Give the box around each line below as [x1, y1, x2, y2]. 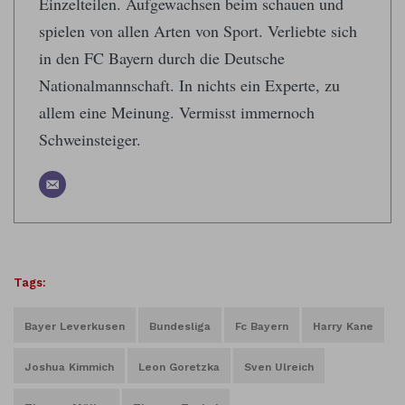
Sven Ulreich [244, 361, 314, 374]
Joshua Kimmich [24, 361, 114, 374]
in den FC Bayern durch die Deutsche [39, 47, 285, 70]
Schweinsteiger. [39, 128, 141, 151]
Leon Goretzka [138, 361, 220, 374]
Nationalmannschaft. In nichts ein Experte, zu [39, 74, 340, 97]
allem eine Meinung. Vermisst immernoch [39, 101, 315, 124]
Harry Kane [313, 320, 373, 334]
